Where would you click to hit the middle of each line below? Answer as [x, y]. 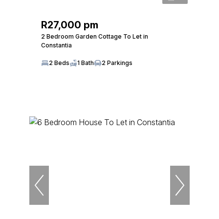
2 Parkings [117, 63]
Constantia [56, 45]
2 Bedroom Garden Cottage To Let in [95, 36]
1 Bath [86, 63]
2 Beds [59, 63]
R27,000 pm [70, 25]
